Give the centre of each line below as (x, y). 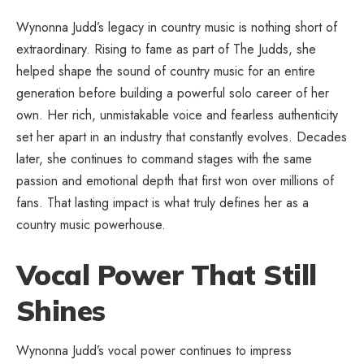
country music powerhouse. (91, 225)
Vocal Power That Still (167, 275)
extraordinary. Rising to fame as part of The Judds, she (166, 50)
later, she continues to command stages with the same (164, 159)
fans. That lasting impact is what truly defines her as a (162, 203)
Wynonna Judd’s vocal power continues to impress (154, 350)
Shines (61, 311)
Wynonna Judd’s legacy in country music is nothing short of (177, 28)
